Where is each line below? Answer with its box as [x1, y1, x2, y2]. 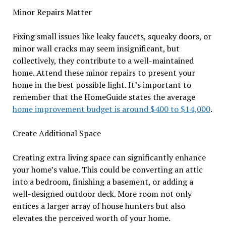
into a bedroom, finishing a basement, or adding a [12, 176, 193, 188]
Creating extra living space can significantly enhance [12, 152, 206, 163]
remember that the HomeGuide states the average [12, 91, 195, 103]
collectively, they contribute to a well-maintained [12, 55, 194, 67]
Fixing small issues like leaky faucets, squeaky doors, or [12, 31, 211, 42]
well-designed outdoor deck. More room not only [12, 188, 192, 200]
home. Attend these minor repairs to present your [12, 67, 195, 79]
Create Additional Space [12, 128, 101, 139]
